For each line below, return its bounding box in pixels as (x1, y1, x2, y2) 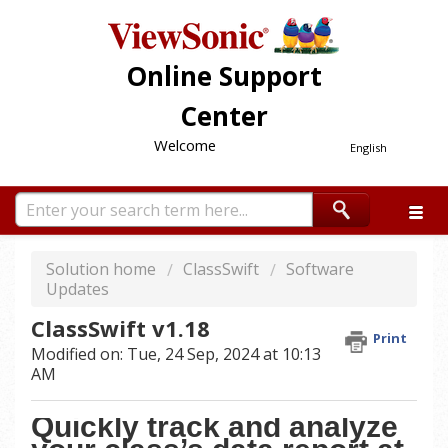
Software (286, 258, 354, 280)
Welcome (153, 135, 216, 155)
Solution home (46, 258, 160, 280)
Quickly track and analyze (31, 409, 398, 443)
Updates (46, 278, 109, 300)
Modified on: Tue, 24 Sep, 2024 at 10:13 (31, 343, 321, 366)
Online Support (126, 58, 322, 94)
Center (180, 98, 268, 134)
